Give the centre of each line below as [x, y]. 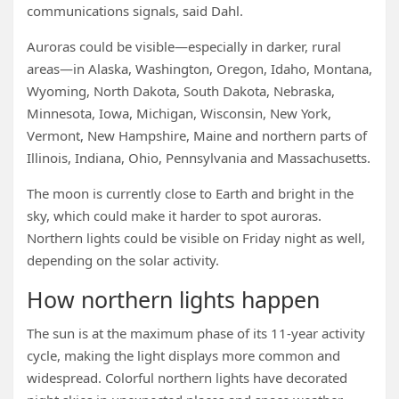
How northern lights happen [173, 299]
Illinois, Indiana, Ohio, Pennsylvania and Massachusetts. [199, 158]
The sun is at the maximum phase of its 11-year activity [196, 333]
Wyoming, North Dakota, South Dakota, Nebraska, [181, 91]
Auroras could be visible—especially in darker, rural [184, 46]
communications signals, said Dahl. [135, 11]
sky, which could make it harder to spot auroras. [174, 216]
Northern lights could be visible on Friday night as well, [196, 238]
